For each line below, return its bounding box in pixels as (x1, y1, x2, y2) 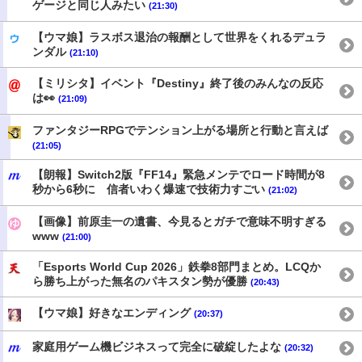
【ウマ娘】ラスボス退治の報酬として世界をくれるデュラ (32, 30, 326, 44)
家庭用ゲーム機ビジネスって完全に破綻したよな (32, 339, 284, 353)
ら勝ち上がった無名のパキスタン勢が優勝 (32, 274, 250, 288)
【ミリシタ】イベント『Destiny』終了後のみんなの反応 (32, 77, 323, 90)
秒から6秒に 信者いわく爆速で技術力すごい (32, 183, 268, 196)
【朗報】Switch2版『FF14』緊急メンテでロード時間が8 (32, 168, 325, 182)
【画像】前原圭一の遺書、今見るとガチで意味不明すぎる (32, 215, 326, 229)
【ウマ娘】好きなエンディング (32, 306, 194, 320)
